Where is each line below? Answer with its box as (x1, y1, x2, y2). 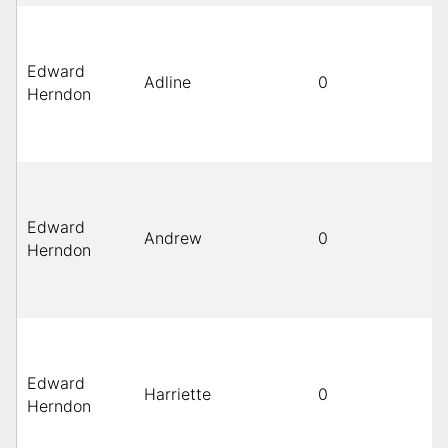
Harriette (144, 384, 211, 405)
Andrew (144, 228, 202, 249)
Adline (144, 72, 191, 93)
